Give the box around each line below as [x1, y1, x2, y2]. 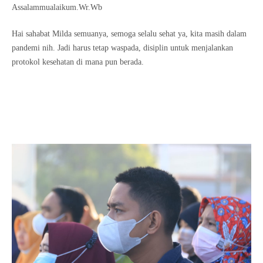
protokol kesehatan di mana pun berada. [12, 58, 144, 66]
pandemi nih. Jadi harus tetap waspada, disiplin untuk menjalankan [12, 43, 233, 52]
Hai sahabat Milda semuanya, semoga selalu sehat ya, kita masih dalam [12, 29, 247, 38]
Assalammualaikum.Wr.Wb [12, 3, 102, 12]
